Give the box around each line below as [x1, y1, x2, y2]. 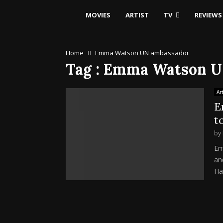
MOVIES [86, 10, 111, 19]
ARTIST [125, 10, 149, 19]
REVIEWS [195, 10, 222, 19]
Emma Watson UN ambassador [95, 48, 189, 57]
